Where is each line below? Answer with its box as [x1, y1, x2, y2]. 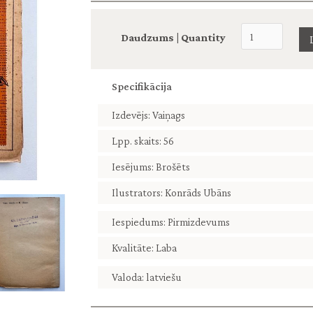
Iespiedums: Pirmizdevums [112, 216, 230, 228]
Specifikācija [112, 80, 172, 92]
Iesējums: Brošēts [112, 161, 190, 173]
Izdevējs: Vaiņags [112, 109, 185, 121]
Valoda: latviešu [112, 271, 182, 283]
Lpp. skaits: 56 [112, 135, 174, 147]
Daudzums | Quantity [120, 31, 226, 43]
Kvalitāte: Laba [112, 242, 177, 254]
